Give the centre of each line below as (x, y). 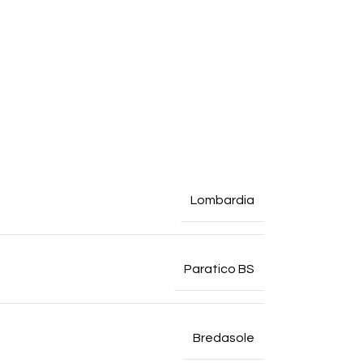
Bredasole (224, 337)
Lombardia (222, 200)
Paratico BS (219, 269)
